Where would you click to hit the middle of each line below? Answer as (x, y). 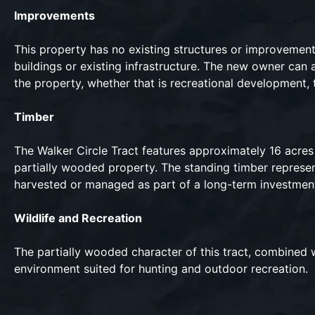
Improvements (54, 15)
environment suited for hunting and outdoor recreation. (163, 269)
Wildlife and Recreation (78, 218)
